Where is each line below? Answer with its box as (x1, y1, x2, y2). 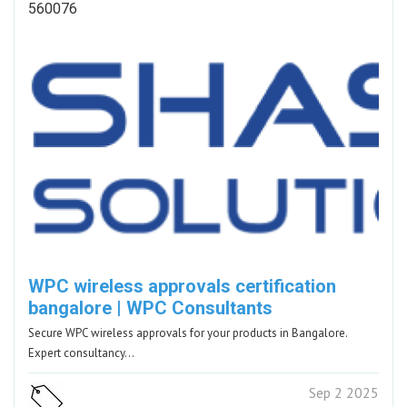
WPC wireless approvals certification (28, 274, 336, 297)
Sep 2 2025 (309, 382, 379, 402)
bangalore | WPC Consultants (28, 296, 273, 319)
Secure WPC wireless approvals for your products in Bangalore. (28, 324, 348, 341)
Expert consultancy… (28, 344, 134, 361)
